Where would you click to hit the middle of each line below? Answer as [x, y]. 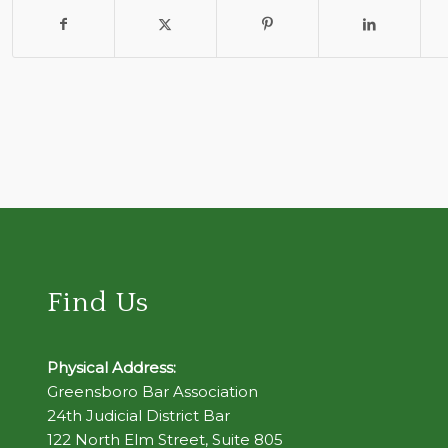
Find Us [97, 303]
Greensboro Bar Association [152, 391]
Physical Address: [111, 367]
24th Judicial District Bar [138, 415]
